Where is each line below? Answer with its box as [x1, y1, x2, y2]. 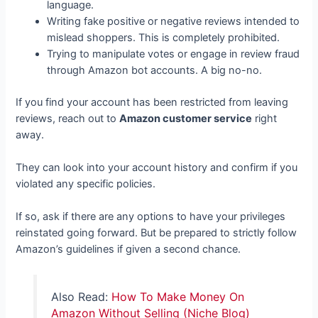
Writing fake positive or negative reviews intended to [47, 14, 300, 28]
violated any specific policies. [16, 177, 156, 190]
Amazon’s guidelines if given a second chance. [16, 243, 241, 256]
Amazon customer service [119, 111, 253, 125]
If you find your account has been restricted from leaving [16, 95, 289, 109]
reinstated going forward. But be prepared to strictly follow [16, 226, 297, 240]
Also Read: [50, 290, 111, 305]
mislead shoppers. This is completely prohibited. [47, 31, 280, 44]
